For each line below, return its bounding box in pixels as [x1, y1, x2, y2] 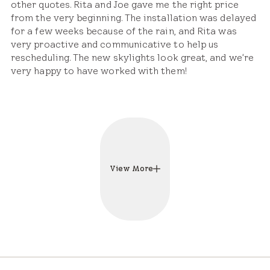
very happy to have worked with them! [11, 64, 187, 77]
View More [109, 164, 154, 174]
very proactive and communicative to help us [11, 38, 219, 50]
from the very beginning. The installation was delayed [11, 11, 256, 24]
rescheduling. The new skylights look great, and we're [11, 51, 254, 63]
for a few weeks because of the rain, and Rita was [11, 25, 237, 37]
